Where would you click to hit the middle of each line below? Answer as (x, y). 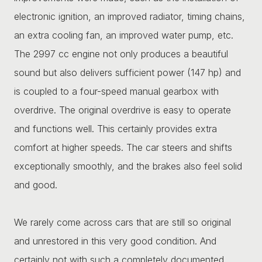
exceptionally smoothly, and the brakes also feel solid (128, 166)
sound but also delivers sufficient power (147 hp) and (127, 72)
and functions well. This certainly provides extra (116, 128)
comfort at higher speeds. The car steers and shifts (123, 147)
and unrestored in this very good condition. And (115, 241)
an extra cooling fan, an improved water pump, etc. (124, 35)
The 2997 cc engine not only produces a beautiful (121, 54)
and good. (36, 185)
